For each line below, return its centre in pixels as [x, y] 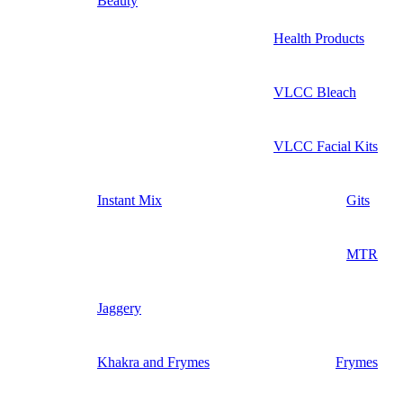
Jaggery [119, 309]
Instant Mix [130, 201]
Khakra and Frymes [153, 363]
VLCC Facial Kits [326, 147]
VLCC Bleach [315, 93]
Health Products [319, 39]
